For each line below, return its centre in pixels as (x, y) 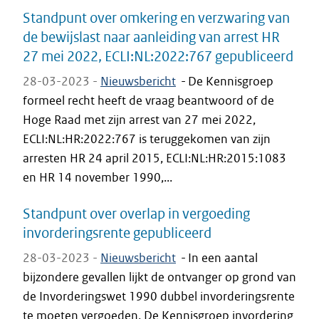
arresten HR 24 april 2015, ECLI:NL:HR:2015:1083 (155, 158)
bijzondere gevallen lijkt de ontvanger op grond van (159, 277)
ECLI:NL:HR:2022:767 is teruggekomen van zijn (147, 139)
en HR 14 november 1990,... (98, 177)
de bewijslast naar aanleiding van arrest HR (151, 37)
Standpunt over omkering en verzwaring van (156, 17)
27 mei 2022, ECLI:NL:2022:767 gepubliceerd (158, 56)
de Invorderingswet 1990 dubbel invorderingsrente (159, 296)
